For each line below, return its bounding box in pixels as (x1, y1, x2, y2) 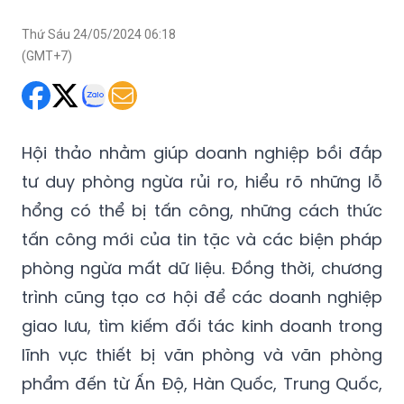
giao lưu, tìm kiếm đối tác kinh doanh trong (22, 315, 382, 338)
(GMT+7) (22, 49, 72, 64)
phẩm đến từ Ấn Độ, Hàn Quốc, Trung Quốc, (22, 372, 382, 396)
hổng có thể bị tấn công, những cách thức (22, 199, 382, 223)
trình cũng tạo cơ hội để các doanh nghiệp (22, 286, 382, 309)
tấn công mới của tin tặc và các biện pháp (22, 228, 382, 252)
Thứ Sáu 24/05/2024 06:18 (22, 27, 176, 42)
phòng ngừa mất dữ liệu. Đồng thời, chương (22, 257, 382, 280)
